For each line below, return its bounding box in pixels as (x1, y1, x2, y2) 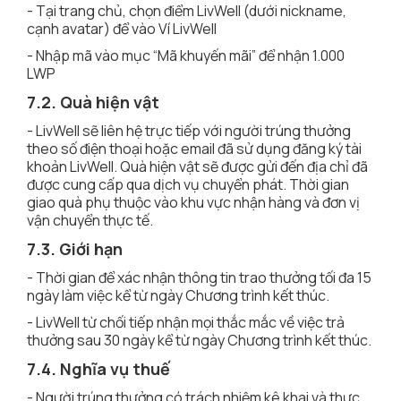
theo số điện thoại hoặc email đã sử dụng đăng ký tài (27, 139, 362, 159)
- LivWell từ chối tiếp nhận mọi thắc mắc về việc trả (27, 312, 345, 333)
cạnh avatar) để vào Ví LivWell (27, 19, 217, 39)
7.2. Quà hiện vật (27, 91, 159, 114)
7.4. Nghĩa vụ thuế (27, 358, 170, 380)
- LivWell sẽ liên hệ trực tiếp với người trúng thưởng (27, 121, 351, 141)
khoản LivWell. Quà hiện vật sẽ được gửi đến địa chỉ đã (27, 157, 368, 177)
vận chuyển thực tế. (27, 210, 153, 231)
